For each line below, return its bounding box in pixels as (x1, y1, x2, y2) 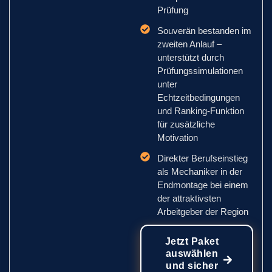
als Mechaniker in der (157, 166, 243, 177)
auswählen (165, 248, 219, 259)
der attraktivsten (157, 193, 222, 203)
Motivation (157, 132, 199, 143)
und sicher (166, 260, 219, 271)
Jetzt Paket (165, 236, 219, 246)
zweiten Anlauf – (157, 39, 222, 49)
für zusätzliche (157, 119, 216, 129)
